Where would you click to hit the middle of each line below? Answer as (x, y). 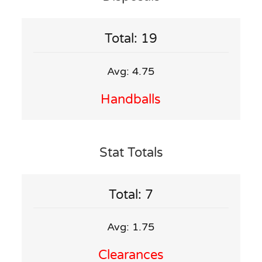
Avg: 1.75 (131, 227)
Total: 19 (131, 39)
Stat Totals (131, 152)
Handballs (131, 99)
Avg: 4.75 (131, 71)
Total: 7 (131, 194)
